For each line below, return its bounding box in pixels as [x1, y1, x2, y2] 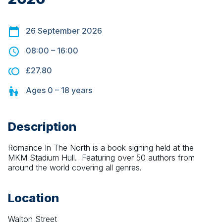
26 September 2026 [26, 26, 102, 36]
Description [8, 119, 76, 134]
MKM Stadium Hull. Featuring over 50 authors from [8, 153, 195, 163]
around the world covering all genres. [8, 163, 142, 173]
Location [8, 191, 59, 206]
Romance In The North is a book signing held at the [8, 143, 194, 153]
